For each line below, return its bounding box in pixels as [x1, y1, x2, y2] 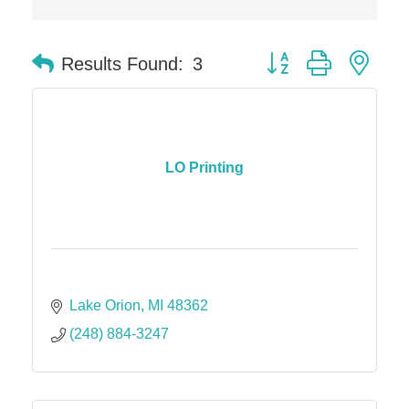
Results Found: [61, 53, 184, 74]
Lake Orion [69, 297, 141, 313]
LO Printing [165, 160, 244, 176]
